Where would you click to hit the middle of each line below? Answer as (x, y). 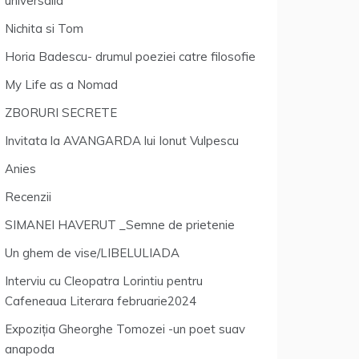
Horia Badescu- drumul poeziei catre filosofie (130, 56)
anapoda (30, 349)
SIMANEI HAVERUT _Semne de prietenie (120, 225)
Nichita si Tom (44, 28)
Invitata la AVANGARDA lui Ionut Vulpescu (122, 141)
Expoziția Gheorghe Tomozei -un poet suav (125, 329)
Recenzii (28, 197)
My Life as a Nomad (61, 85)
